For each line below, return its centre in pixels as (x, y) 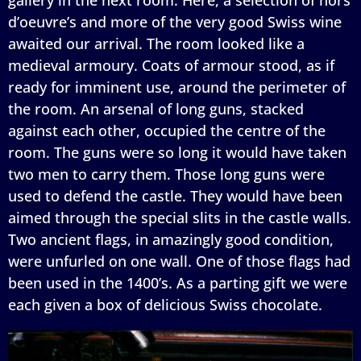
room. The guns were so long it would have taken (177, 152)
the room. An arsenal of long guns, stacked (156, 108)
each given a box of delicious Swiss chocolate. (165, 304)
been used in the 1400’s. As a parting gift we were (178, 282)
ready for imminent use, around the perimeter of (177, 87)
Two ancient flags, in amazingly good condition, (171, 239)
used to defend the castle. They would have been (175, 195)
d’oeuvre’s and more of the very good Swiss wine (175, 21)
